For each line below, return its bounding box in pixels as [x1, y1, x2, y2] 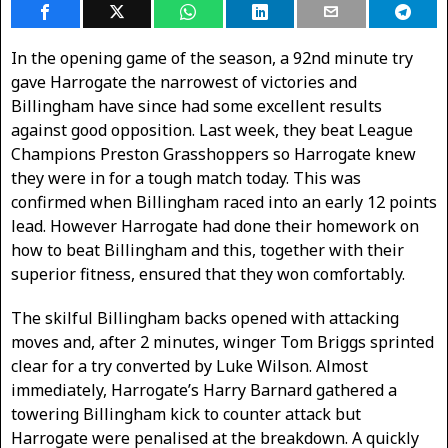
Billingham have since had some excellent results [11, 95, 382, 117]
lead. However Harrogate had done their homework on [11, 215, 419, 237]
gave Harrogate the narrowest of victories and [11, 71, 357, 93]
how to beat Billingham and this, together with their [11, 239, 404, 261]
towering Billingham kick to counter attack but [11, 403, 361, 425]
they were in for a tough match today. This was [11, 167, 361, 189]
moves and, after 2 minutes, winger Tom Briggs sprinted [11, 331, 434, 353]
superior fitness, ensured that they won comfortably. [11, 263, 405, 285]
